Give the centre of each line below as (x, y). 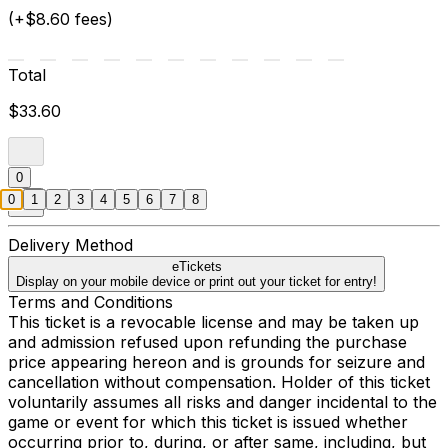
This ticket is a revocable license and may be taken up (213, 321)
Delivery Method (70, 244)
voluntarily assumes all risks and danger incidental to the (222, 401)
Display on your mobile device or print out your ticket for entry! (196, 281)
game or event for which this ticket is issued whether (208, 421)
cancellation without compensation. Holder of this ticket (219, 381)
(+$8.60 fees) (60, 18)
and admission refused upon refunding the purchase (207, 341)
